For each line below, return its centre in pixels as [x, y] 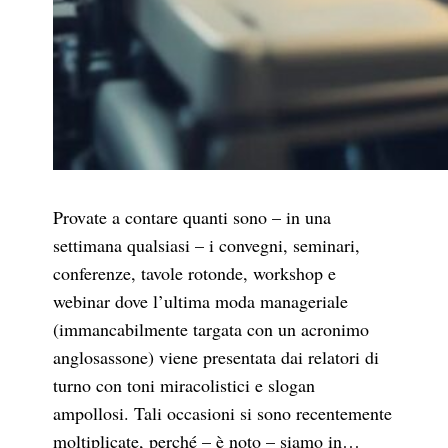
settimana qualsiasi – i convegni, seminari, [206, 245]
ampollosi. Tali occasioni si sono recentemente [222, 413]
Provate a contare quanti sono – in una [191, 217]
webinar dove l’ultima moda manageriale [200, 301]
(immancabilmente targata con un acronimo [210, 329]
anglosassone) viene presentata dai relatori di [215, 357]
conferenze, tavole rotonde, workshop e [194, 273]
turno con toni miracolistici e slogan [183, 385]
